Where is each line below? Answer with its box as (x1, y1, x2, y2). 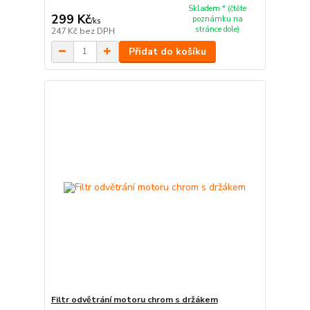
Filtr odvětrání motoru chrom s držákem (51, 294, 218, 306)
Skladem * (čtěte (188, 3, 247, 15)
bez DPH (79, 25, 115, 37)
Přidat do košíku (128, 44, 206, 58)
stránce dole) (195, 24, 240, 35)
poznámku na (192, 14, 243, 25)
